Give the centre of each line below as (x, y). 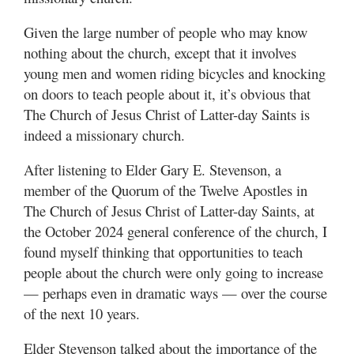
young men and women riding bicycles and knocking (175, 73)
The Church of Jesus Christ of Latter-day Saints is (167, 115)
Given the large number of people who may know (166, 32)
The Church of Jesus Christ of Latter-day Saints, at (169, 211)
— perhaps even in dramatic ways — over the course (175, 293)
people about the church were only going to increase (173, 273)
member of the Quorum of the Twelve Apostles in (166, 190)
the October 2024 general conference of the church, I (175, 232)
